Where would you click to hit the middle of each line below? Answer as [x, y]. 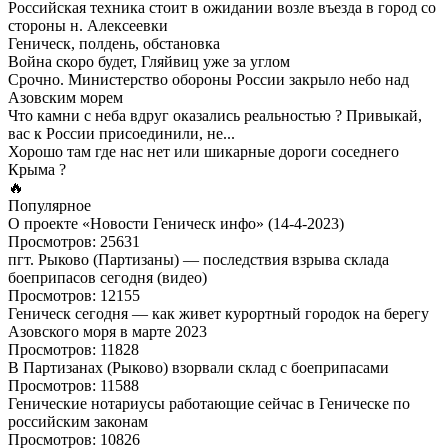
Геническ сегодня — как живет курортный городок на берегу [218, 313]
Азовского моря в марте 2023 [107, 331]
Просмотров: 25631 [74, 241]
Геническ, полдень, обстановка [114, 43]
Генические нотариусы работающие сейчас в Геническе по [209, 403]
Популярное [49, 205]
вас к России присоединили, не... [121, 133]
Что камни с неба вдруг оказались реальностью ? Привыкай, [215, 115]
